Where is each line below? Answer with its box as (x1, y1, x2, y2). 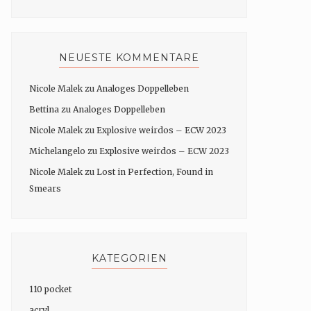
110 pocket (29, 283, 72, 294)
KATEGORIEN (91, 251, 167, 264)
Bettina (29, 103, 59, 115)
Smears (29, 183, 61, 194)
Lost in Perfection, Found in (96, 166, 213, 177)
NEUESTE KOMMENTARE (59, 51, 199, 64)
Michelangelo (29, 145, 85, 156)
